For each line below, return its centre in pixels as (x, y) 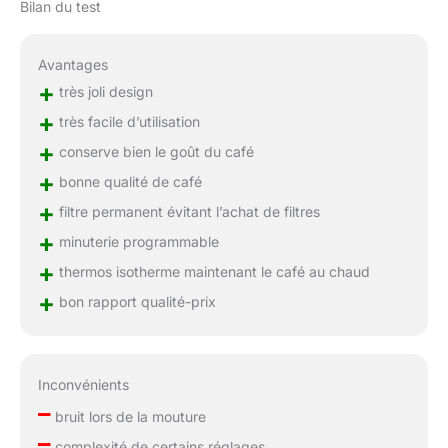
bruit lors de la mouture (128, 416)
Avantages (72, 65)
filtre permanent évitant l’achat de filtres (187, 211)
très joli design (103, 91)
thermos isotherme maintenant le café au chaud (212, 271)
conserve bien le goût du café (154, 151)
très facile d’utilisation (127, 121)
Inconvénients (83, 384)
